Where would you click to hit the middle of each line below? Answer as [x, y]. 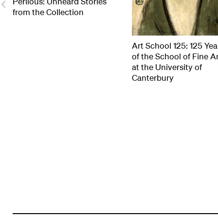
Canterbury [153, 78]
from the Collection [48, 12]
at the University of [167, 67]
